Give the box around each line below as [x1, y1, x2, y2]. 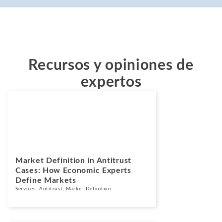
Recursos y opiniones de [28, 57, 194, 73]
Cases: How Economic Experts [15, 166, 131, 174]
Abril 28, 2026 [15, 111, 53, 117]
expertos [80, 74, 142, 90]
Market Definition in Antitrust [15, 156, 131, 165]
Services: [15, 186, 40, 191]
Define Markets [15, 176, 76, 184]
